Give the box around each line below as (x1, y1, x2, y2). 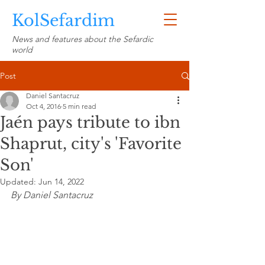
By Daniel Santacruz (11, 189, 93, 201)
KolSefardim (12, 11, 115, 30)
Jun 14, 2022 (38, 176, 84, 187)
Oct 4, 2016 (26, 102, 61, 111)
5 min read (63, 102, 96, 111)
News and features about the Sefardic (12, 34, 153, 44)
